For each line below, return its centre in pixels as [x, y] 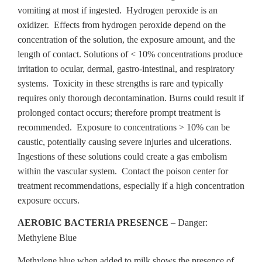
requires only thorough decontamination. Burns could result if [131, 98]
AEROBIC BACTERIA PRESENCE [94, 223]
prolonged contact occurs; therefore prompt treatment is [119, 113]
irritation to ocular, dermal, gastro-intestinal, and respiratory [126, 69]
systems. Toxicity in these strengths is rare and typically [120, 83]
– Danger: [189, 223]
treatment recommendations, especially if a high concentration [131, 186]
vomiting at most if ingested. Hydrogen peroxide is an [118, 10]
